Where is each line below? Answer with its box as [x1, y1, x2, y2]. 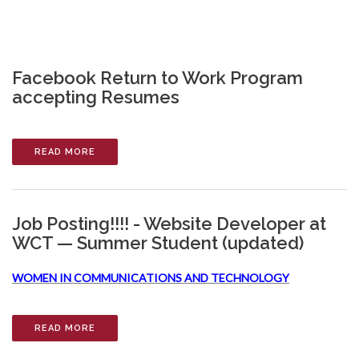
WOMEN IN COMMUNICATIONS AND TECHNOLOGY [12, 271, 289, 284]
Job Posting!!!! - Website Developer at [12, 213, 326, 234]
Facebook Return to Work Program [12, 67, 303, 88]
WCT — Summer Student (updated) [12, 232, 304, 253]
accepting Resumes [12, 87, 179, 107]
